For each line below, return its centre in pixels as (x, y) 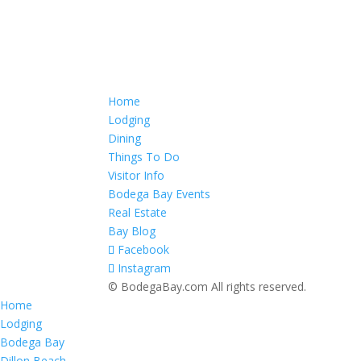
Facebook (144, 249)
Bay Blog (132, 231)
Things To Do (144, 157)
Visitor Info (137, 175)
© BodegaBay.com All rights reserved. (207, 286)
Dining (125, 138)
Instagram (145, 268)
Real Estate (138, 212)
